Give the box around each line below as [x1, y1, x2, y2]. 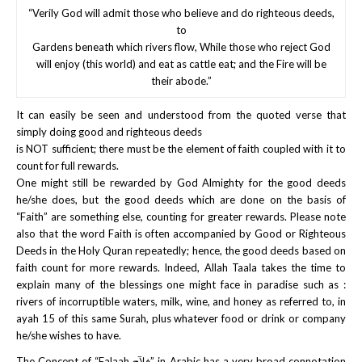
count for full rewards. [16, 158, 119, 172]
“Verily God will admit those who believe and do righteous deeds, [27, 6, 335, 19]
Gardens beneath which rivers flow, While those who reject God [32, 40, 330, 53]
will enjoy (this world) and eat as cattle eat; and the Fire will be [36, 57, 326, 70]
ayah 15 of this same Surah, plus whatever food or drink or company [16, 311, 346, 325]
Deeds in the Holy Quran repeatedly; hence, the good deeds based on [16, 243, 346, 257]
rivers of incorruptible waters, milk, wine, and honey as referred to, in [16, 294, 346, 308]
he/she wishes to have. [16, 328, 121, 342]
